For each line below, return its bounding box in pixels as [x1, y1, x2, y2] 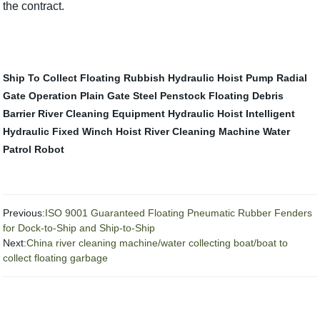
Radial [276, 71, 308, 84]
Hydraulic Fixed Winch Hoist [3, 125, 142, 137]
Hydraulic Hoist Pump [168, 71, 274, 84]
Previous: [3, 206, 46, 219]
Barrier [3, 107, 36, 119]
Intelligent [246, 107, 296, 119]
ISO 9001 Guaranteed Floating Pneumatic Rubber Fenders [45, 206, 313, 219]
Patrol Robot [3, 143, 65, 155]
